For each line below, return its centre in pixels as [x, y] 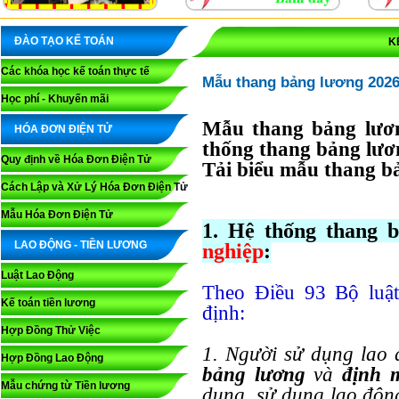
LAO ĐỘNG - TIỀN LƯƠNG [81, 245]
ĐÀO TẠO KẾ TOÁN [64, 41]
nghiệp [233, 251]
